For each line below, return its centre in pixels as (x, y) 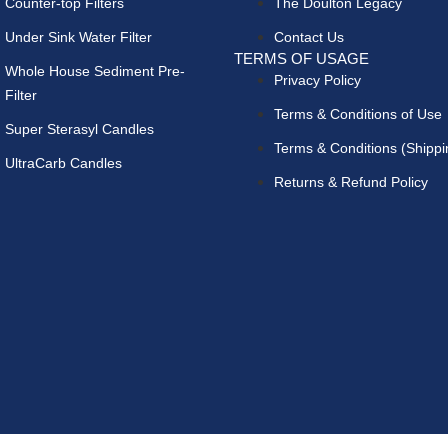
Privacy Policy (317, 79)
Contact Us (309, 36)
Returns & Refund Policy (351, 181)
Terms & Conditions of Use (358, 113)
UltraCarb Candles (64, 162)
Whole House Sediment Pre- (95, 70)
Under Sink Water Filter (79, 36)
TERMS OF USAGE (301, 58)
